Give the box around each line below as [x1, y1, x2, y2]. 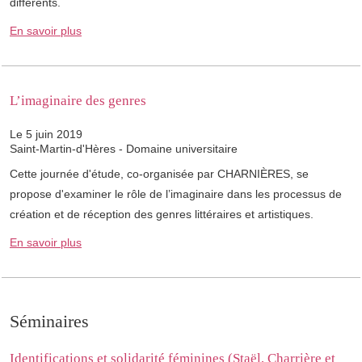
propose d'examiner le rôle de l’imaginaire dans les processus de [10, 187, 342, 201]
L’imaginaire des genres [10, 93, 146, 109]
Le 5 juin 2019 [10, 128, 82, 141]
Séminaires [10, 311, 89, 332]
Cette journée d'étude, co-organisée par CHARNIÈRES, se [10, 167, 309, 181]
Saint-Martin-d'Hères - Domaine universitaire [10, 142, 238, 156]
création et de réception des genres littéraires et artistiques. [10, 208, 314, 221]
